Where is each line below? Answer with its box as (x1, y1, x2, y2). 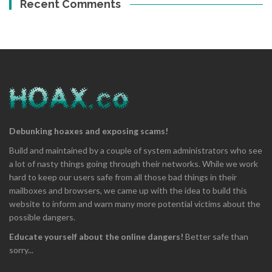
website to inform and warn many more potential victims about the (9, 198, 260, 209)
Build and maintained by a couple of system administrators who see (9, 144, 262, 155)
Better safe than (183, 231, 248, 242)
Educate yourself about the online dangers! (9, 231, 183, 242)
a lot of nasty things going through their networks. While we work (9, 158, 258, 169)
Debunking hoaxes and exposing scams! (9, 125, 168, 136)
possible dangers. (9, 211, 75, 222)
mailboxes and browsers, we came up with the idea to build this (9, 185, 247, 195)
